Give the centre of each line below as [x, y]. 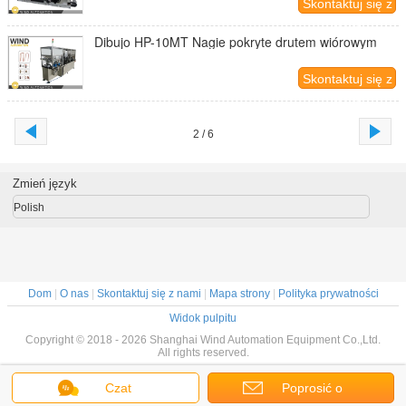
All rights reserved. [203, 353]
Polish [29, 208]
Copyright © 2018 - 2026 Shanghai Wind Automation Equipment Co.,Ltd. [203, 340]
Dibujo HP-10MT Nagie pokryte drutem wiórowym [236, 42]
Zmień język [44, 184]
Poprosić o [313, 388]
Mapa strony [239, 294]
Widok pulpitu [203, 318]
